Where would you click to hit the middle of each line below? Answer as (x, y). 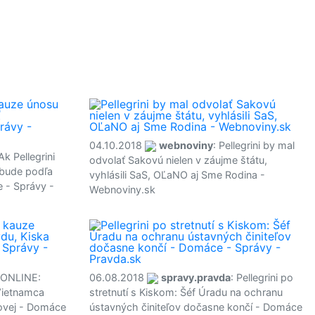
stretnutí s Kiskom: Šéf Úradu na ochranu (186, 292)
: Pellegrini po (262, 277)
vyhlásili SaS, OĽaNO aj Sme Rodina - (177, 175)
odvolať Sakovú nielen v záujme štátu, (178, 160)
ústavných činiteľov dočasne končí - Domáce (196, 307)
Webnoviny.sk (122, 189)
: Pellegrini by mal (254, 145)
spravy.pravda (196, 277)
